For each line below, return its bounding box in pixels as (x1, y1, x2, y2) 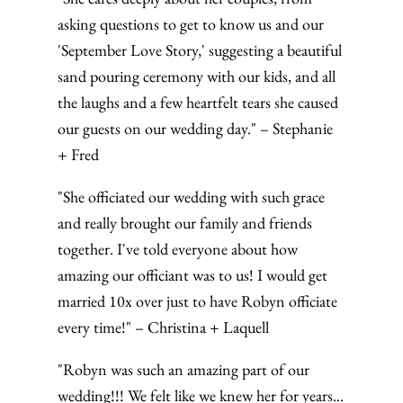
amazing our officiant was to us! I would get (58, 264, 327, 285)
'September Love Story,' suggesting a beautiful (58, 40, 342, 60)
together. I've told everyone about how (58, 238, 298, 259)
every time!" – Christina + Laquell (58, 317, 269, 337)
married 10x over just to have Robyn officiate (58, 291, 337, 311)
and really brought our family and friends (58, 212, 312, 233)
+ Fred (58, 144, 99, 165)
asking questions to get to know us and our (58, 13, 324, 34)
